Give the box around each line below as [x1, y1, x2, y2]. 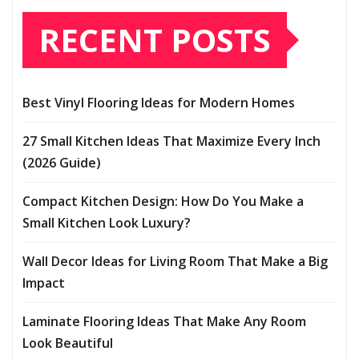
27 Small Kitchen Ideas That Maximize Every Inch [22, 132, 321, 151]
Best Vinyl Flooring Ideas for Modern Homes [22, 94, 295, 112]
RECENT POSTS [38, 18, 271, 63]
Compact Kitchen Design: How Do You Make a [22, 192, 304, 211]
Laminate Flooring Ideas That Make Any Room [22, 313, 306, 331]
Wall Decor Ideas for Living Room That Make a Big [22, 252, 328, 271]
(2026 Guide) [22, 154, 101, 172]
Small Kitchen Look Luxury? [22, 214, 191, 232]
